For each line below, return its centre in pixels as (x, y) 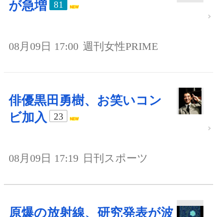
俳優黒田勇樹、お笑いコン (85, 101)
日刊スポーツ (116, 158)
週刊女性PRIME (120, 46)
